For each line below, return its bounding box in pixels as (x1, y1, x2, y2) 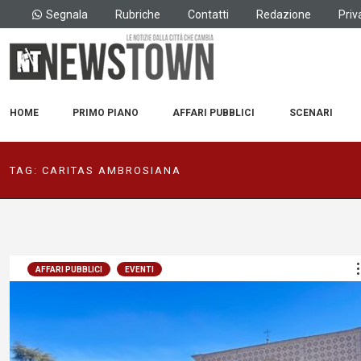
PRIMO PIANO (73, 107, 139, 118)
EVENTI (125, 265, 154, 274)
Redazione (256, 7, 311, 21)
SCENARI (288, 107, 333, 118)
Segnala (46, 7, 88, 21)
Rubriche (115, 7, 160, 21)
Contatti (188, 7, 229, 21)
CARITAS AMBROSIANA (42, 164, 181, 176)
